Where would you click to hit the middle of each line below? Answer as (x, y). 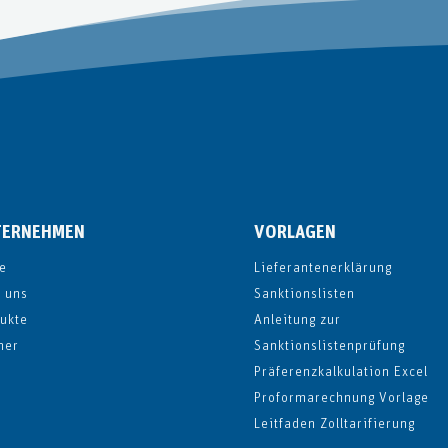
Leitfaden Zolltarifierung (334, 424)
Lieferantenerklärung (322, 268)
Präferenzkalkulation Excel (340, 372)
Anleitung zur (297, 320)
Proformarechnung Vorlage (341, 398)
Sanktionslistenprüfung (329, 346)
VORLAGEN (294, 233)
